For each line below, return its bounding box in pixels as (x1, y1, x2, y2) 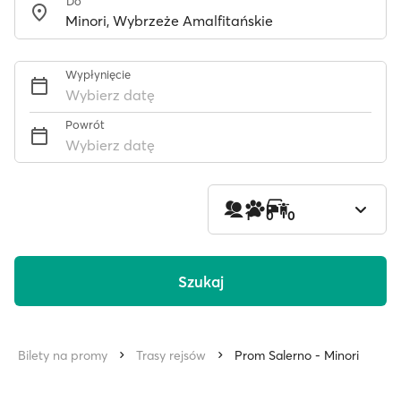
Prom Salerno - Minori (235, 347, 359, 363)
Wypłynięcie (65, 67, 131, 81)
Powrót (65, 117, 105, 132)
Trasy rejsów (136, 347, 206, 363)
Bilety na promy (18, 347, 107, 363)
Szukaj (177, 271, 224, 291)
